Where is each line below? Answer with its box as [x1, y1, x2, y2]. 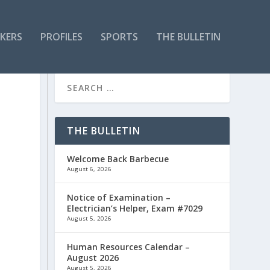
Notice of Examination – [67, 191, 171, 203]
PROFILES [40, 30, 83, 43]
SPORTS [100, 30, 138, 43]
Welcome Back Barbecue [67, 152, 169, 165]
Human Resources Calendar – [67, 240, 190, 253]
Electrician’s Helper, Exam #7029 [67, 202, 203, 214]
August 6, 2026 [67, 165, 112, 173]
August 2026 [67, 251, 119, 263]
